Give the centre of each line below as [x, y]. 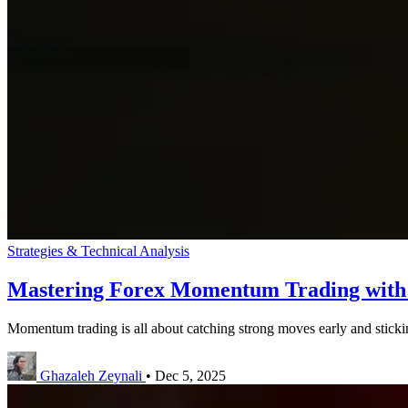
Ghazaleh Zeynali [91, 375]
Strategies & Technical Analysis [98, 250]
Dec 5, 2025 [190, 375]
